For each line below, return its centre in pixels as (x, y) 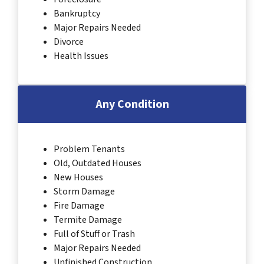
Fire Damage (79, 205)
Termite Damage (88, 220)
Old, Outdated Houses (98, 163)
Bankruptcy (77, 13)
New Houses (78, 177)
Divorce (69, 42)
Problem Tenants (89, 149)
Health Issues (81, 56)
